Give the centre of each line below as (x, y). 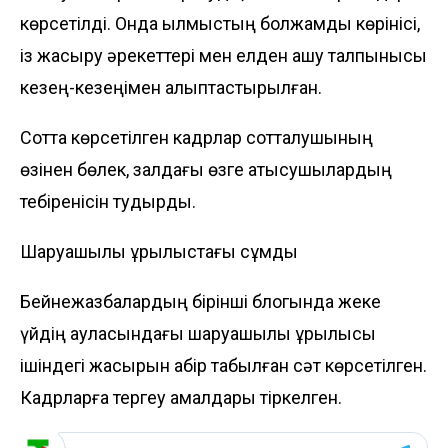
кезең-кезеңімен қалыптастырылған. (171, 87)
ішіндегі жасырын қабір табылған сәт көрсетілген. (223, 365)
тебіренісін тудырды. (108, 201)
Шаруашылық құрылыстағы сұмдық (159, 251)
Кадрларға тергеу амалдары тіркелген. (181, 397)
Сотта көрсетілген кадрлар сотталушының (196, 137)
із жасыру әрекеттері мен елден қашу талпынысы (223, 55)
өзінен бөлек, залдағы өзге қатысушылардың (206, 169)
